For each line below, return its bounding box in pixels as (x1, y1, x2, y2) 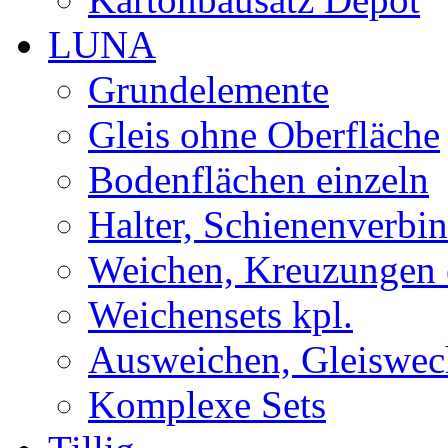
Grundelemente (88, 68, 329, 111)
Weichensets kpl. (88, 293, 353, 336)
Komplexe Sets (88, 383, 326, 426)
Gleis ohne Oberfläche (88, 113, 440, 156)
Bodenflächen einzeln (88, 158, 429, 201)
